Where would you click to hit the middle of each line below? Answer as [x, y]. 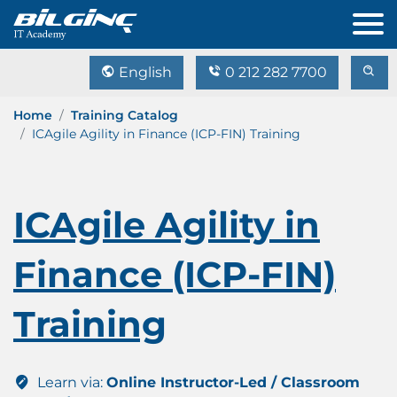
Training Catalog [125, 115]
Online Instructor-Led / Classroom [233, 382]
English [144, 72]
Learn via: [70, 382]
